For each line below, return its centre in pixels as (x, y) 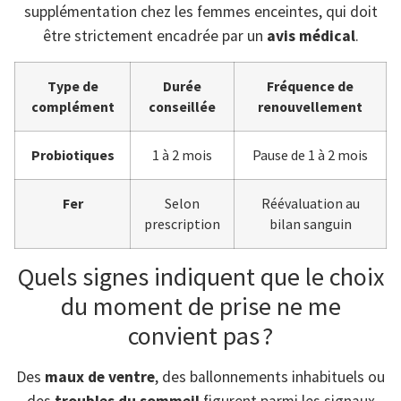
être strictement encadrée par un (154, 36)
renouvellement (310, 106)
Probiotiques (73, 154)
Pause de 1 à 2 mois (310, 154)
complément (73, 106)
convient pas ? (200, 335)
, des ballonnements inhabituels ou (270, 376)
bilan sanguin (310, 223)
